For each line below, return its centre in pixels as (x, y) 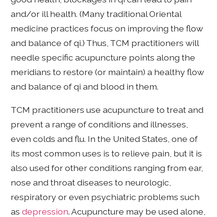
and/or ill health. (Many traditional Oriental (96, 14)
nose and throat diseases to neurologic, (91, 182)
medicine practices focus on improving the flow (107, 29)
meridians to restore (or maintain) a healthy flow (108, 72)
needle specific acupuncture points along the (103, 58)
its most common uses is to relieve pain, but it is (107, 153)
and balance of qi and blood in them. (85, 87)
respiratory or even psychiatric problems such (105, 197)
